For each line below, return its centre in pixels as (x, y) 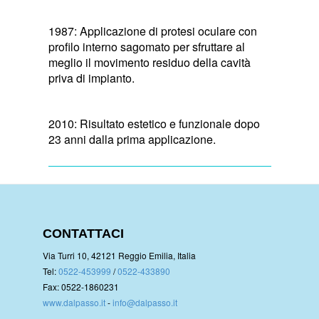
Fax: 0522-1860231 (81, 286)
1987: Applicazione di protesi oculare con (152, 31)
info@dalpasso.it (145, 302)
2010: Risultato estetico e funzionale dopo (154, 123)
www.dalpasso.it (74, 302)
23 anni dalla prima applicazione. (132, 139)
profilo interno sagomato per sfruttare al (146, 46)
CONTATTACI (83, 233)
